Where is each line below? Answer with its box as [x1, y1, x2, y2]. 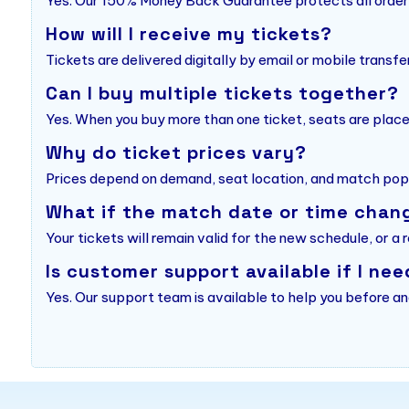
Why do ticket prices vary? [45, 141, 307, 165]
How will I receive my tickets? [45, 22, 332, 47]
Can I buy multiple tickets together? [45, 81, 399, 106]
